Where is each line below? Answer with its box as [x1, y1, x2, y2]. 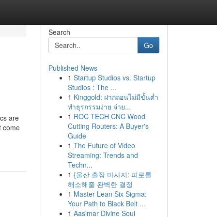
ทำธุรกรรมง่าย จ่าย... [67, 102, 131, 111]
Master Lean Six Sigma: [73, 189, 147, 199]
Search [48, 27, 70, 37]
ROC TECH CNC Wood [73, 111, 145, 121]
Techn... [67, 160, 93, 170]
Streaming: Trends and [67, 150, 138, 160]
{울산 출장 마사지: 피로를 [73, 170, 152, 179]
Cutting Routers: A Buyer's [67, 121, 149, 131]
